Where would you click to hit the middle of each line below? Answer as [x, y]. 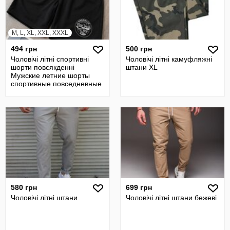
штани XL [142, 67]
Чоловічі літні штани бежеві [171, 198]
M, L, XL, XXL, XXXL [40, 33]
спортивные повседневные [56, 84]
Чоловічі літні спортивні [50, 59]
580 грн [24, 187]
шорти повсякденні [43, 67]
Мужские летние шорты [50, 75]
